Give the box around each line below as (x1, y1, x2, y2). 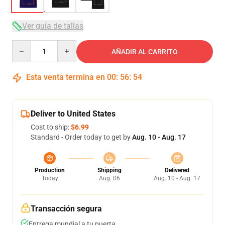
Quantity (12, 41, 39, 49)
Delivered (165, 167, 189, 174)
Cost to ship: (31, 123, 71, 131)
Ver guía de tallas (22, 21, 83, 31)
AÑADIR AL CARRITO (111, 48, 178, 56)
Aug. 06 (98, 175, 120, 182)
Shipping (97, 167, 122, 174)
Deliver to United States (31, 109, 116, 119)
